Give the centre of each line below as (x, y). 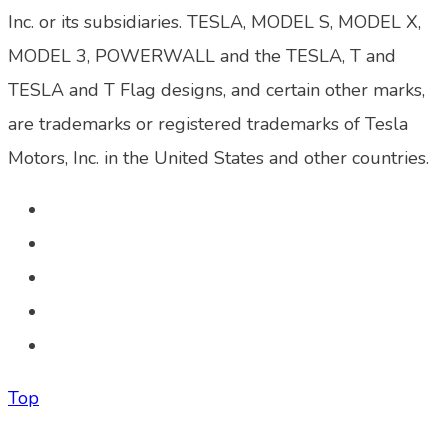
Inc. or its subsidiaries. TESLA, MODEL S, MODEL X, (214, 22)
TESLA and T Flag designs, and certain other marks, (216, 90)
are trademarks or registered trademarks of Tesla (208, 124)
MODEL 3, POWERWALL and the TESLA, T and (202, 56)
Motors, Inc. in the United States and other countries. (218, 158)
